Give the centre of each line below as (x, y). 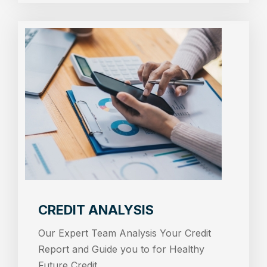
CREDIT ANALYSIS (96, 210)
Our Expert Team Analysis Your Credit (125, 233)
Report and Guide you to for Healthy (121, 249)
